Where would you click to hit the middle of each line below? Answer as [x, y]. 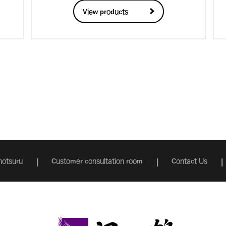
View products [105, 12]
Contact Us [189, 161]
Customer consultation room [97, 161]
